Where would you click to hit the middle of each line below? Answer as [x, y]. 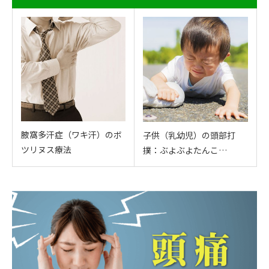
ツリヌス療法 [46, 150]
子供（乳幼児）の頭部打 [189, 135]
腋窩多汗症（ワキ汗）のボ [71, 135]
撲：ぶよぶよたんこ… [185, 150]
